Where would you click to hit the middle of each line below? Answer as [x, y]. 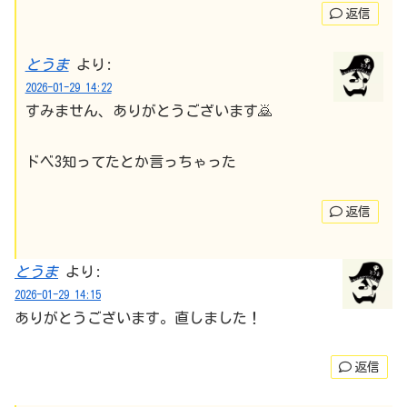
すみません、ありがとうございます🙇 [149, 110]
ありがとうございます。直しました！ [138, 318]
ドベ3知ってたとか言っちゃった [130, 162]
